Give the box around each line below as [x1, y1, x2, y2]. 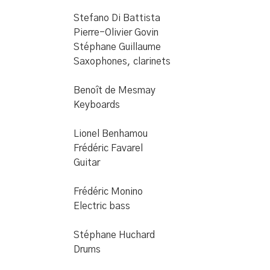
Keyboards [74, 100, 120, 110]
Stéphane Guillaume [74, 42, 161, 52]
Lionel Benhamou [74, 129, 148, 139]
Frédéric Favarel [74, 143, 143, 153]
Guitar [74, 158, 100, 168]
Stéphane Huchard [74, 230, 155, 240]
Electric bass [74, 201, 130, 211]
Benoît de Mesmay [74, 86, 155, 95]
